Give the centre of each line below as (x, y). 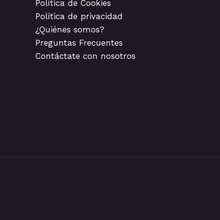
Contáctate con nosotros (85, 56)
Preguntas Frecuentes (79, 42)
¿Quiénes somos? (70, 29)
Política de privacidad (79, 16)
